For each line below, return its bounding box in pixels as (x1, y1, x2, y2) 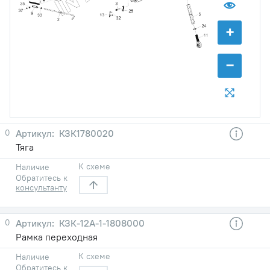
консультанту (16, 181, 67, 193)
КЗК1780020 (57, 127, 114, 139)
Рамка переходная (16, 230, 98, 243)
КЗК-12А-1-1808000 (57, 216, 145, 229)
